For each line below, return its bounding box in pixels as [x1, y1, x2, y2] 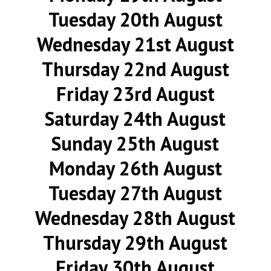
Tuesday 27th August [48, 180, 223, 206]
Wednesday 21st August [36, 31, 234, 57]
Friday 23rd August [56, 81, 215, 106]
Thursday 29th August [43, 230, 228, 255]
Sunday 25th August [51, 131, 220, 156]
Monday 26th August [48, 155, 222, 181]
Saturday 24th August [45, 106, 226, 131]
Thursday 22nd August [41, 56, 229, 82]
